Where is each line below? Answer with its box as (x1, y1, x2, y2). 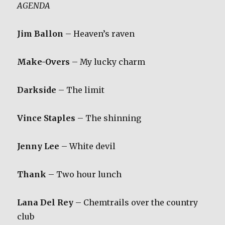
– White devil (59, 141, 116, 151)
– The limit (56, 84, 105, 95)
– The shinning (75, 113, 142, 123)
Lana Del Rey (17, 197, 74, 207)
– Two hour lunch (46, 169, 122, 179)
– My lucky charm (70, 56, 146, 67)
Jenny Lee (17, 141, 60, 151)
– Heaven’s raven (63, 28, 135, 39)
